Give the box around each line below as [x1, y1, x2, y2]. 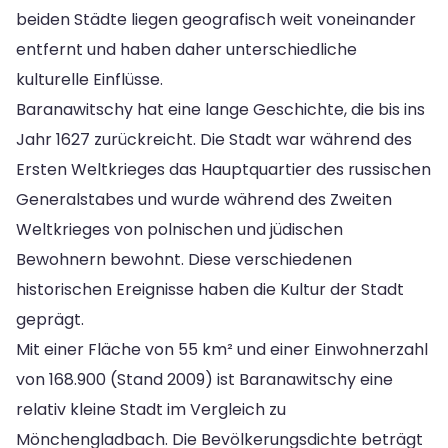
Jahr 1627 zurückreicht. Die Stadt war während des [16, 127, 412, 151]
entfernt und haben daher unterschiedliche [16, 37, 357, 61]
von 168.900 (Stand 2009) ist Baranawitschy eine [16, 367, 393, 391]
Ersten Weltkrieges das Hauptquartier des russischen [16, 157, 431, 181]
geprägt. [16, 307, 84, 331]
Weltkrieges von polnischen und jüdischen [16, 217, 343, 241]
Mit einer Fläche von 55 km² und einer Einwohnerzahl [16, 337, 428, 361]
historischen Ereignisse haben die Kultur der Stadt [16, 277, 404, 301]
